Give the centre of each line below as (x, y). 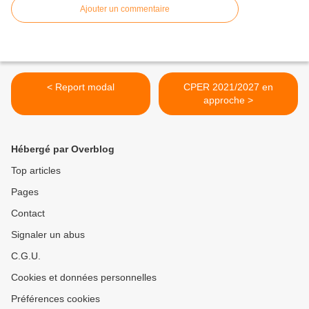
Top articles (36, 171)
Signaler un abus (48, 235)
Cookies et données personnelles (84, 278)
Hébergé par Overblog (63, 149)
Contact (28, 213)
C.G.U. (26, 256)
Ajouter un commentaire (125, 9)
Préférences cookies (56, 299)
